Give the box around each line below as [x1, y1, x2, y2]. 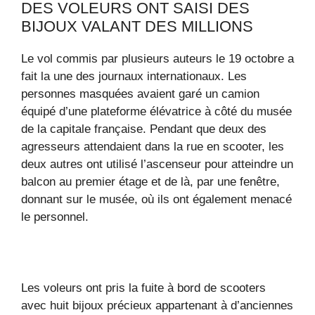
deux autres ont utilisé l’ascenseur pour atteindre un [21, 157, 293, 171]
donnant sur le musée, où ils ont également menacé [21, 192, 292, 206]
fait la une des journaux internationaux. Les [21, 69, 247, 83]
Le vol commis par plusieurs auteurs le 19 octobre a [21, 51, 294, 65]
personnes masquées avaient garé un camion [21, 86, 259, 101]
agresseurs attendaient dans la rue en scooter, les [21, 139, 284, 153]
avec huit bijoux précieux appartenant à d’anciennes [21, 298, 293, 312]
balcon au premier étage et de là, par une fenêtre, [21, 174, 280, 188]
